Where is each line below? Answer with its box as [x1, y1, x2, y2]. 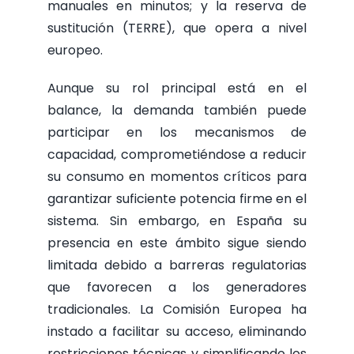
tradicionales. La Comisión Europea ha [47, 300, 307, 319]
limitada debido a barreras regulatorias [47, 256, 307, 275]
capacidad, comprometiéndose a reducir [47, 145, 307, 164]
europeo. [47, 41, 103, 60]
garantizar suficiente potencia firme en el [47, 190, 307, 209]
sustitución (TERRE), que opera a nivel [47, 19, 307, 38]
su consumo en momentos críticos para [47, 168, 307, 186]
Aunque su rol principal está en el [47, 79, 307, 98]
